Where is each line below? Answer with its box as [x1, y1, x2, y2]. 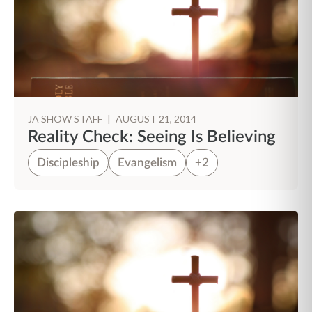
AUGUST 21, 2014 [116, 113, 196, 125]
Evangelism [118, 157, 177, 169]
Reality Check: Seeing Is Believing [28, 129, 276, 146]
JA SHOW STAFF [28, 113, 104, 125]
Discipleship [37, 157, 100, 169]
